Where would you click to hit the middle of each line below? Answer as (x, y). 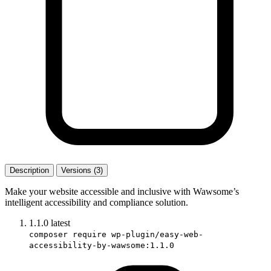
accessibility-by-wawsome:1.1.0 (102, 245)
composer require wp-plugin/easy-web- (116, 234)
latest (60, 223)
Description (29, 170)
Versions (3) (82, 170)
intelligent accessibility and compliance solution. (96, 202)
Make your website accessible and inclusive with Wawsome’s (122, 191)
